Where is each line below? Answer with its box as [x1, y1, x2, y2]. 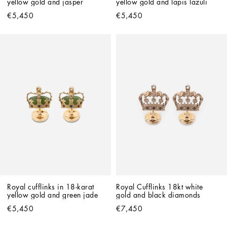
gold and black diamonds [116, 192, 201, 199]
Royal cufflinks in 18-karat [7, 183, 94, 191]
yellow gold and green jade [7, 192, 98, 199]
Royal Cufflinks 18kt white [116, 183, 203, 191]
